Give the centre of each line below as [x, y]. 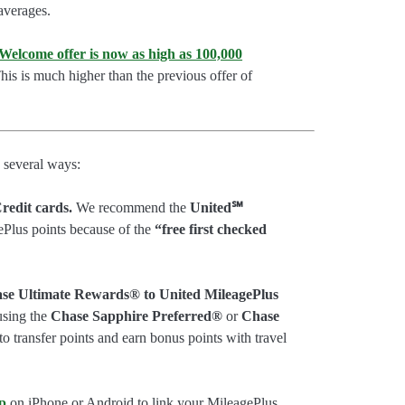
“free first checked [211, 230]
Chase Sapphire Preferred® [137, 316]
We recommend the [132, 208]
